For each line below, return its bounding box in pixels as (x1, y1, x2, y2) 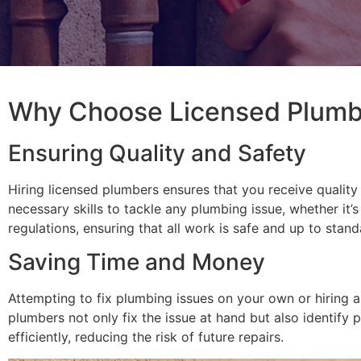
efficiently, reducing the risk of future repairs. (8, 329, 284, 346)
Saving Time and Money (8, 248, 265, 276)
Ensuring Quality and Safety (8, 139, 306, 167)
